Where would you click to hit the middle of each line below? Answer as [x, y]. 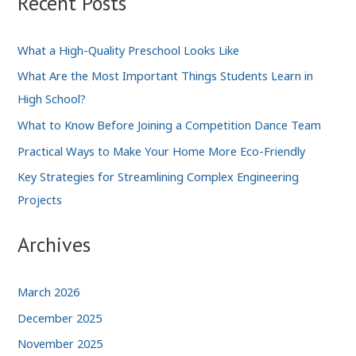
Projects [40, 200]
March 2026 [49, 292]
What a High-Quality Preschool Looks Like [129, 50]
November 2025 [60, 344]
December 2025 [60, 317]
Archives [54, 245]
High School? [52, 99]
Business [28, 83]
